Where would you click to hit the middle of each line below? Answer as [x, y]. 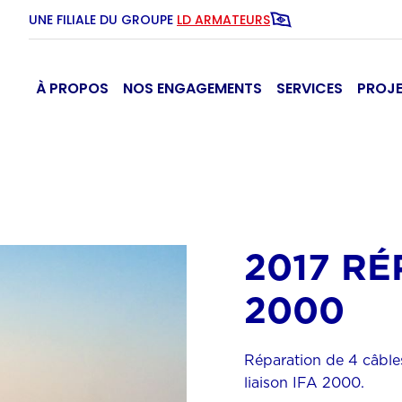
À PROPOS [72, 88]
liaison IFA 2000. [304, 383]
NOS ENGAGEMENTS [192, 88]
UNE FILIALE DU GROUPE [103, 19]
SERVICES [310, 88]
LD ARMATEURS [223, 19]
